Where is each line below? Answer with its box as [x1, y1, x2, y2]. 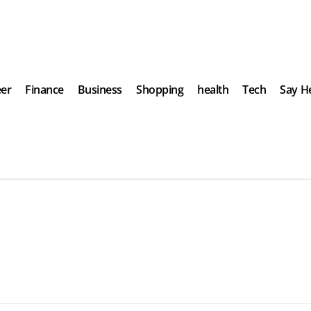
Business [77, 81, 123, 97]
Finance [25, 81, 64, 97]
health [197, 81, 229, 97]
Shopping [136, 81, 184, 97]
